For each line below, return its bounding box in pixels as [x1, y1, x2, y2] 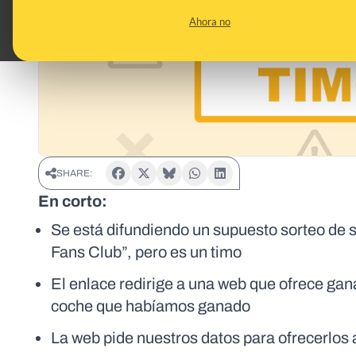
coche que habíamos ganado [51, 297, 250, 315]
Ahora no [189, 15, 230, 28]
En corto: [38, 192, 107, 211]
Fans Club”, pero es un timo [51, 243, 242, 261]
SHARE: [56, 168, 93, 180]
